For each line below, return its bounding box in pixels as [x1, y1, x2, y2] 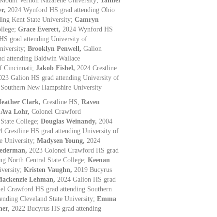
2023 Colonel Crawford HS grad [29, 146, 119, 154]
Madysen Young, [37, 137, 87, 144]
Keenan [88, 156, 110, 164]
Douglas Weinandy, [41, 117, 99, 125]
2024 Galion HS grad [57, 175, 116, 183]
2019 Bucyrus [74, 166, 112, 173]
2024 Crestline [77, 64, 117, 72]
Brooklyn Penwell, [28, 45, 84, 52]
